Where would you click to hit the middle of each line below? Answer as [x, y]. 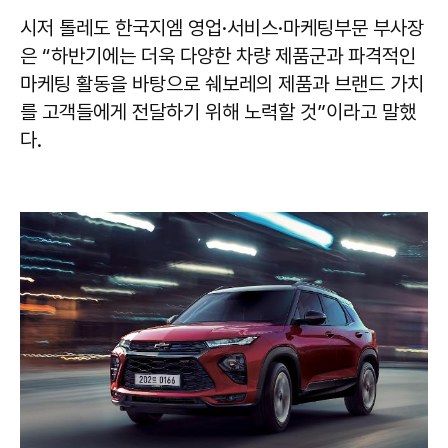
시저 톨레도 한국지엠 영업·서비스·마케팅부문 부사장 [222, 28]
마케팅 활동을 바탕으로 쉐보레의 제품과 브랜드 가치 [222, 84]
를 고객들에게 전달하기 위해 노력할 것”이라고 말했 [218, 112]
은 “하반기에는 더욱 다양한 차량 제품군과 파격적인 [218, 56]
